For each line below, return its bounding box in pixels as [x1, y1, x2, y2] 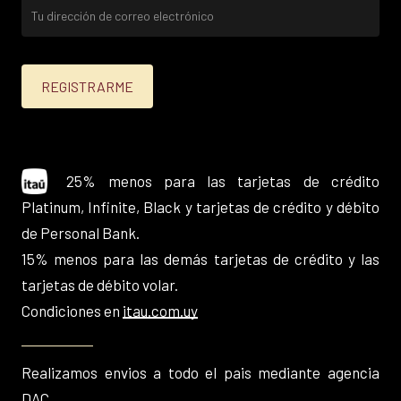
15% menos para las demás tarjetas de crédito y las [21, 250, 380, 269]
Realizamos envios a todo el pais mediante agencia [21, 363, 380, 382]
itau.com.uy [122, 302, 198, 320]
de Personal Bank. [21, 224, 140, 243]
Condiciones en [21, 302, 123, 320]
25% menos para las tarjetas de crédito [54, 172, 380, 191]
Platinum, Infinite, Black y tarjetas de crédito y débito [21, 198, 380, 217]
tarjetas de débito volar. [21, 276, 178, 294]
